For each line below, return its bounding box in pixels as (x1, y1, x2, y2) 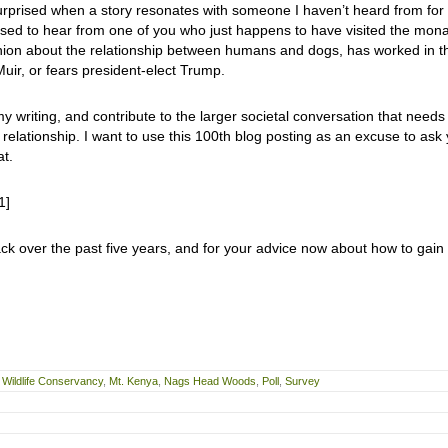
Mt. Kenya (109, 375, 158, 387)
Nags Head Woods (164, 375, 256, 387)
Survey (285, 375, 320, 387)
